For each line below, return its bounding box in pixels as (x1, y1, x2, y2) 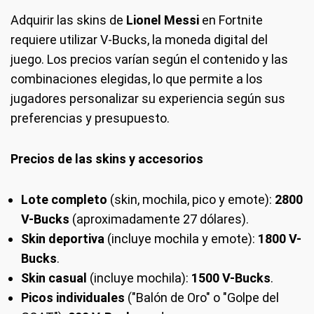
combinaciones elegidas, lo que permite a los (11, 71, 263, 87)
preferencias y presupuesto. (11, 111, 170, 126)
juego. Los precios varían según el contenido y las (11, 52, 288, 67)
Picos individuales (21, 290, 125, 306)
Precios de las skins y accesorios (11, 151, 203, 167)
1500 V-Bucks (191, 271, 271, 286)
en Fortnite (199, 13, 263, 28)
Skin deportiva (21, 231, 104, 247)
